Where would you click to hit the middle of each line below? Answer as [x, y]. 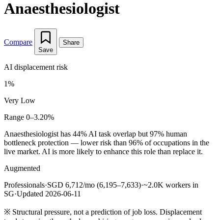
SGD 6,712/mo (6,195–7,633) [94, 185]
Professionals [24, 185]
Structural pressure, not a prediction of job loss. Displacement [106, 212]
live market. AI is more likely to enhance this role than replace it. [103, 151]
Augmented [22, 168]
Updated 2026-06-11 [49, 193]
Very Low [20, 100]
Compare [18, 42]
